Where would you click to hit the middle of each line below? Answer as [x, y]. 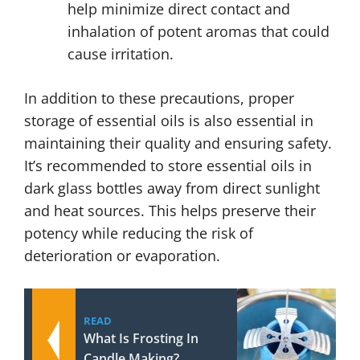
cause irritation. [121, 54]
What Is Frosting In [141, 338]
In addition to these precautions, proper [159, 98]
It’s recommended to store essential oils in [168, 166]
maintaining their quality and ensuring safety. [178, 143]
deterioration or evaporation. [122, 256]
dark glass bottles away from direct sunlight [172, 188]
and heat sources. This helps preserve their [170, 211]
